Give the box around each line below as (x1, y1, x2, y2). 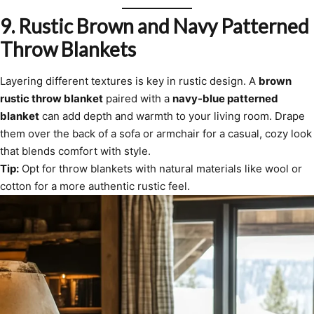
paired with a (103, 92, 172, 106)
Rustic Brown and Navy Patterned (18, 14, 309, 39)
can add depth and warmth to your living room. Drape (39, 109, 305, 123)
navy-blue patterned (172, 92, 278, 106)
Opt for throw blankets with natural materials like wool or (19, 162, 302, 176)
